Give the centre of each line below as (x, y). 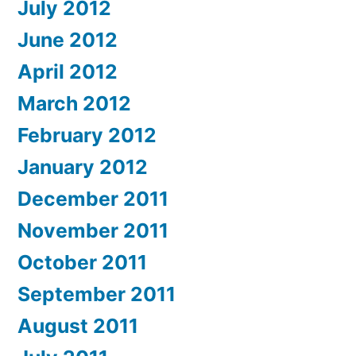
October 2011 (82, 263)
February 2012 (87, 135)
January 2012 (83, 167)
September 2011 (97, 294)
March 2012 (74, 104)
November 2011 (93, 231)
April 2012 (68, 72)
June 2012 (68, 40)
